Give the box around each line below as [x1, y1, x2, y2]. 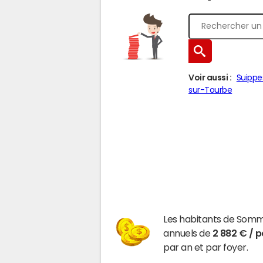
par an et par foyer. [163, 242, 248, 252]
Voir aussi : [188, 73, 232, 82]
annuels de [163, 228, 213, 238]
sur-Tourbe [188, 86, 232, 94]
